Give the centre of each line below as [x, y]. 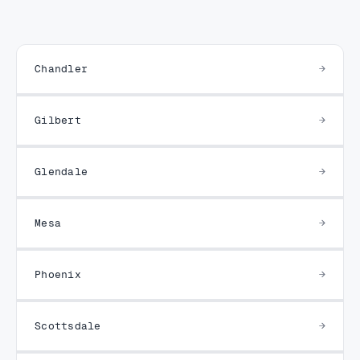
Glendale [61, 172]
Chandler [61, 69]
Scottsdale [68, 326]
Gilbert [58, 120]
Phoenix [58, 274]
